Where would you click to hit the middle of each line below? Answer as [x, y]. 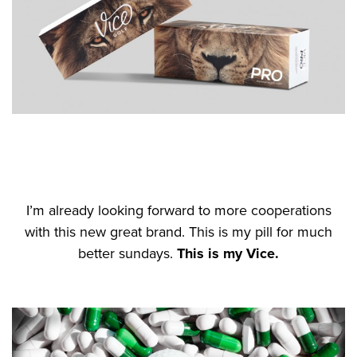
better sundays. [127, 253]
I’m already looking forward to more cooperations [178, 210]
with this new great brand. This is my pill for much [178, 231]
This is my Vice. [228, 253]
